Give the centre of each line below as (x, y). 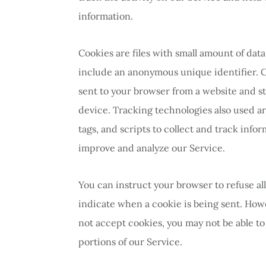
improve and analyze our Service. (152, 148)
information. (106, 16)
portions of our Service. (130, 241)
